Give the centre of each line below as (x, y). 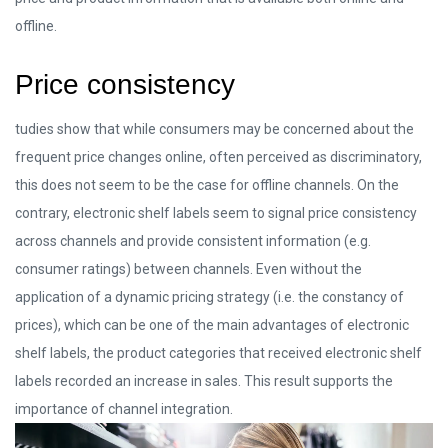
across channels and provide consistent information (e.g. (193, 240)
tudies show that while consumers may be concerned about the (214, 128)
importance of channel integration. (124, 408)
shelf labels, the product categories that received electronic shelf (218, 352)
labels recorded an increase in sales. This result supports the (204, 380)
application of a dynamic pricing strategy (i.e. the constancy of (209, 296)
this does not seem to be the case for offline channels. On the (207, 184)
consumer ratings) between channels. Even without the (188, 268)
